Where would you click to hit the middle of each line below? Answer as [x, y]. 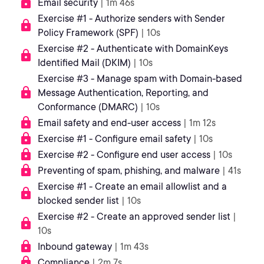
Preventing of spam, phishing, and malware [129, 171]
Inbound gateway [75, 247]
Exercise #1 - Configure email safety [114, 139]
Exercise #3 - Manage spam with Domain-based [140, 79]
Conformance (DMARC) [88, 107]
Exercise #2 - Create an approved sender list [134, 217]
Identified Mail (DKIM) [84, 63]
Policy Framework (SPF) [88, 33]
